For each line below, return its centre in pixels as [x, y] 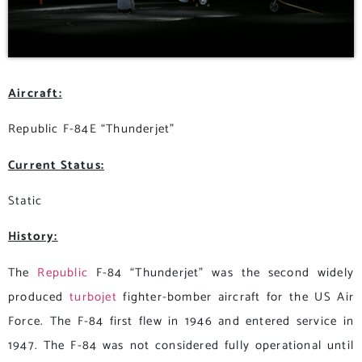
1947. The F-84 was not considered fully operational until [181, 345]
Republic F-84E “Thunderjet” [92, 129]
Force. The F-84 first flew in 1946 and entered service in [181, 321]
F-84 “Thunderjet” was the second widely [221, 272]
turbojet [93, 297]
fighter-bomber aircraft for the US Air [235, 297]
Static [25, 201]
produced [39, 297]
